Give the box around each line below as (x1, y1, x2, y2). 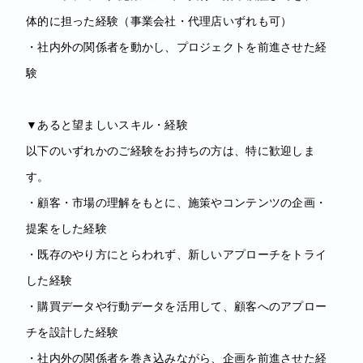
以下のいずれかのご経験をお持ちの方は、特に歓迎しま (26, 142, 315, 158)
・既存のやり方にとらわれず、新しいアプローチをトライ (26, 246, 327, 262)
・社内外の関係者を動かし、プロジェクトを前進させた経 (26, 38, 327, 54)
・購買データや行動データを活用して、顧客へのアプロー (26, 297, 327, 314)
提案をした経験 (26, 220, 107, 236)
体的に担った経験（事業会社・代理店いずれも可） (26, 12, 293, 28)
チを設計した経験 (26, 323, 119, 340)
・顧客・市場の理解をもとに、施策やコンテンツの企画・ (26, 194, 327, 210)
